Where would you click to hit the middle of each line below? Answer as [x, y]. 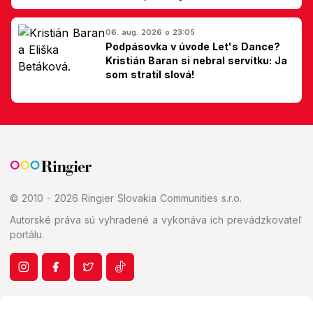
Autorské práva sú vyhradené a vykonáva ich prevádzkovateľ [156, 219]
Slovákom [130, 8]
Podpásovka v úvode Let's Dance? [193, 46]
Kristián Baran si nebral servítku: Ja [196, 60]
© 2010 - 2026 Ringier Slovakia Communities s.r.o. [126, 198]
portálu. [27, 234]
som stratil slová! [150, 74]
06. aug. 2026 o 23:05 [150, 32]
